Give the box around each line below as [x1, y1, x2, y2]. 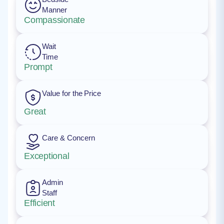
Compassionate [24, 15, 85, 25]
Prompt [24, 62, 52, 72]
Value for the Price [42, 89, 101, 97]
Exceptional [24, 151, 69, 161]
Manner [42, 5, 67, 14]
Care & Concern [42, 133, 95, 142]
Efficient [24, 198, 55, 208]
